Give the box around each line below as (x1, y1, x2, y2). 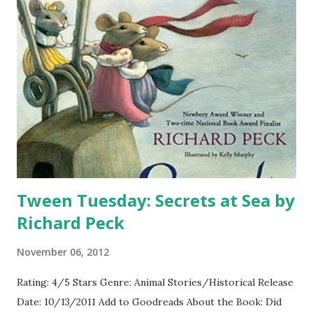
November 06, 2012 (17, 245, 109, 259)
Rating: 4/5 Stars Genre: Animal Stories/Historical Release (17, 275, 293, 289)
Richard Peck (17, 210, 124, 234)
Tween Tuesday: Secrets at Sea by (17, 188, 295, 212)
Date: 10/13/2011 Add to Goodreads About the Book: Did (17, 295, 282, 308)
